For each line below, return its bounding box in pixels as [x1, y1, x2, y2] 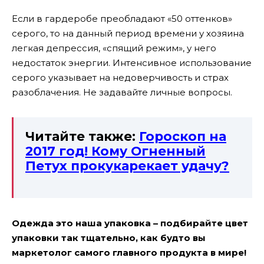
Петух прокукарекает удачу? [25, 158, 229, 174]
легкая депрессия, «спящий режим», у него [12, 42, 216, 54]
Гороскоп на [139, 128, 226, 144]
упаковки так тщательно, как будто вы [12, 232, 206, 243]
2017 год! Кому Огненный [25, 143, 206, 159]
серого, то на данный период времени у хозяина [12, 28, 244, 39]
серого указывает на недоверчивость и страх [12, 72, 229, 84]
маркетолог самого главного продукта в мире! [12, 246, 246, 258]
